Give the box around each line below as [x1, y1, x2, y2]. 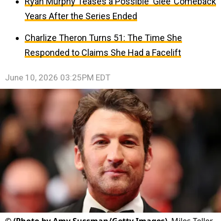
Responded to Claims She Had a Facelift [25, 47, 181, 58]
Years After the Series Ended [25, 11, 137, 21]
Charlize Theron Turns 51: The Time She [25, 33, 182, 43]
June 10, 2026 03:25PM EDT [5, 73, 110, 82]
